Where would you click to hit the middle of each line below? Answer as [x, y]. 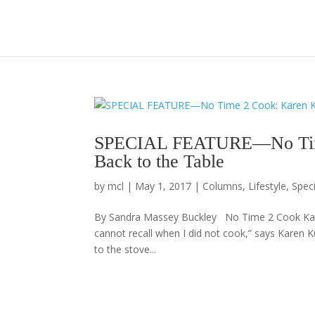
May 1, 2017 [163, 186]
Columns [223, 186]
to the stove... [126, 249]
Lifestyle [268, 186]
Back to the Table [160, 161]
